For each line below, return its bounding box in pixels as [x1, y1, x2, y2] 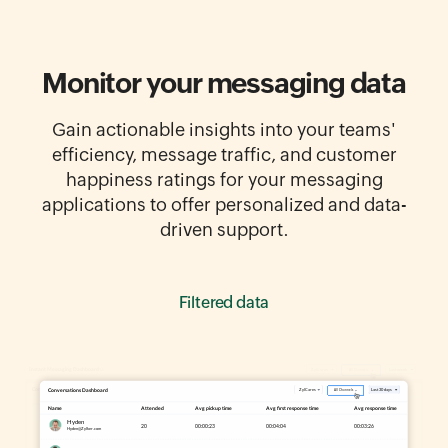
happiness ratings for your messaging [65, 169, 383, 191]
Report [199, 293, 249, 313]
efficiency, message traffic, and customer [51, 144, 397, 166]
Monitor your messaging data [42, 67, 406, 100]
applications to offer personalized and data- [41, 194, 407, 216]
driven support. [159, 219, 289, 241]
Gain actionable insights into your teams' [52, 119, 396, 141]
